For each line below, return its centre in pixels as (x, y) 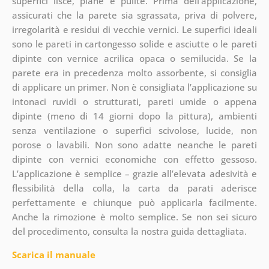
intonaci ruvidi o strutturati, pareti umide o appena (134, 101)
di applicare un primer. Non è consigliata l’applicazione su (134, 87)
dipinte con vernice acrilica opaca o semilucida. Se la (134, 58)
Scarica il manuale (53, 254)
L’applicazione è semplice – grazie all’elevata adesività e (134, 173)
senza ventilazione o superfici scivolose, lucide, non (134, 130)
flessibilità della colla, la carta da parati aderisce (134, 188)
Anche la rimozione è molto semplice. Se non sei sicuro (134, 216)
